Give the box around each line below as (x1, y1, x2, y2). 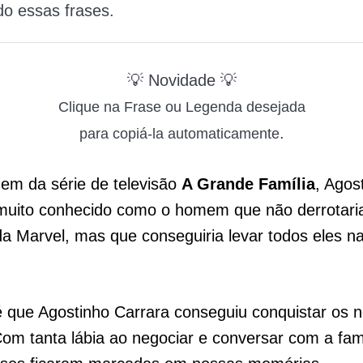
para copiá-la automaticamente (79, 126, 280, 142)
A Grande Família (181, 175, 315, 193)
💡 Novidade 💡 (126, 71, 237, 89)
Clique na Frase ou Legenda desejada (58, 99, 305, 115)
